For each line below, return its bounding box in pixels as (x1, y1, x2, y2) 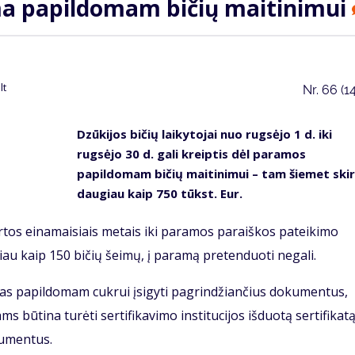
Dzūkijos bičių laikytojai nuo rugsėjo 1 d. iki (76, 126, 332, 143)
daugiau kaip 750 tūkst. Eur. (76, 185, 242, 202)
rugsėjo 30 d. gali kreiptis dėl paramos (76, 146, 306, 162)
